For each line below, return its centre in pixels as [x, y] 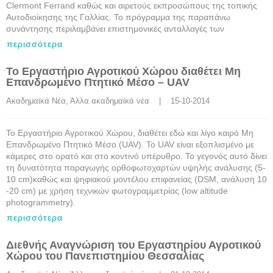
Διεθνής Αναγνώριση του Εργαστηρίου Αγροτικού [133, 245]
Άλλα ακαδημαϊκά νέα [110, 101]
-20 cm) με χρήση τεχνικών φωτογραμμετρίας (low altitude [117, 191]
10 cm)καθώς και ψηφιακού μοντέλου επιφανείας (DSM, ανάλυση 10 [136, 179]
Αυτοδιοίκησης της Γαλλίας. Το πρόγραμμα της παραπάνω [118, 17]
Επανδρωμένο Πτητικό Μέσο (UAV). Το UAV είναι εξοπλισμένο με [130, 144]
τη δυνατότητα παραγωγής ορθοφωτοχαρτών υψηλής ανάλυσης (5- [136, 168]
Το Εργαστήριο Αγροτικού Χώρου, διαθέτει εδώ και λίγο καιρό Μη [130, 133]
